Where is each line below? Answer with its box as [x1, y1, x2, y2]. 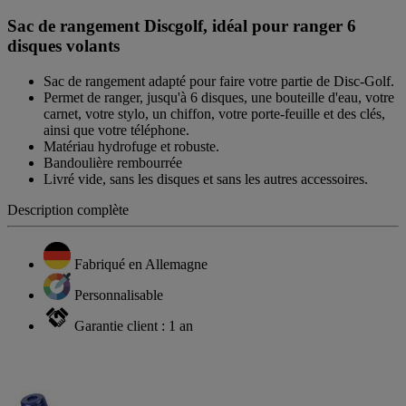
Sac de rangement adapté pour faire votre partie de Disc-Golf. [43, 73, 394, 90]
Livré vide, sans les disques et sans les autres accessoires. [43, 171, 368, 188]
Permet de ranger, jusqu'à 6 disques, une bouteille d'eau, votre [43, 90, 394, 106]
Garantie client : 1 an [74, 318, 193, 334]
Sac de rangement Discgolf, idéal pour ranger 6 [7, 16, 356, 36]
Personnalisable [74, 287, 163, 304]
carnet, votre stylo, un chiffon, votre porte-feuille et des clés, [43, 106, 385, 122]
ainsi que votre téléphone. [43, 122, 189, 139]
